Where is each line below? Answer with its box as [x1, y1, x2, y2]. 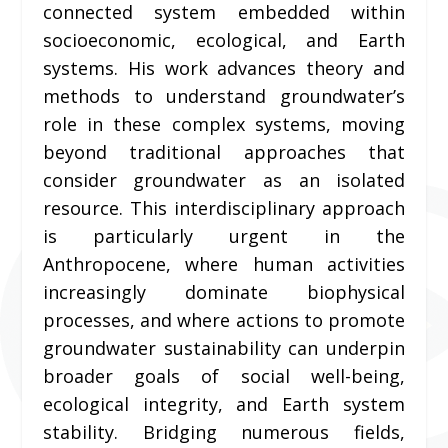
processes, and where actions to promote [42, 308, 406, 333]
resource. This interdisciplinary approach [42, 196, 406, 221]
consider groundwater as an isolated [42, 168, 406, 193]
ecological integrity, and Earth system [42, 392, 406, 417]
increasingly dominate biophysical [42, 280, 406, 305]
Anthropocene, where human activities [42, 252, 406, 277]
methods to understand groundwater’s [42, 84, 406, 109]
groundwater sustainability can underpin [42, 336, 406, 361]
